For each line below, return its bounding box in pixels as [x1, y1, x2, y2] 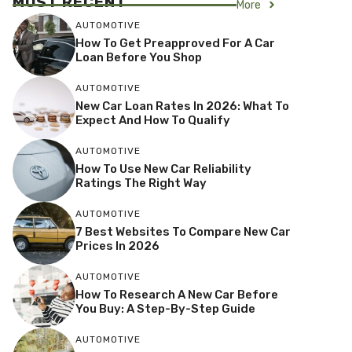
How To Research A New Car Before [75, 288, 278, 302]
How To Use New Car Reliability [75, 162, 251, 177]
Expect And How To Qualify [75, 113, 230, 128]
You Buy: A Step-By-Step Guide [75, 302, 255, 317]
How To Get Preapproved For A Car [75, 36, 275, 51]
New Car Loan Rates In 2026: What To [75, 99, 289, 114]
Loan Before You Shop [75, 50, 202, 65]
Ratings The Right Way [75, 176, 207, 191]
